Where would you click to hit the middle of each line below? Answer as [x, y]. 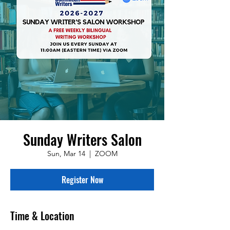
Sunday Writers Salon [82, 140]
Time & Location [42, 216]
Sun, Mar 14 [66, 154]
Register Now [82, 180]
